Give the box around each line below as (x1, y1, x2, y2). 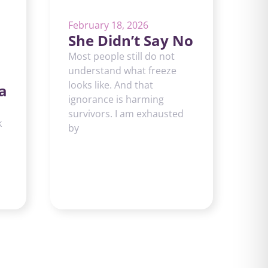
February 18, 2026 (68, 19, 148, 32)
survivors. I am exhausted (68, 107, 184, 120)
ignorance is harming (68, 93, 164, 106)
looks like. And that (68, 78, 153, 92)
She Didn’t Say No (68, 31, 193, 50)
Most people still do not (68, 50, 175, 63)
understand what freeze (68, 64, 176, 77)
